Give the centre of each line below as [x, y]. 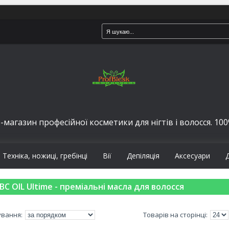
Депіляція [143, 156]
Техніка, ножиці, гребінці [45, 156]
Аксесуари [192, 156]
